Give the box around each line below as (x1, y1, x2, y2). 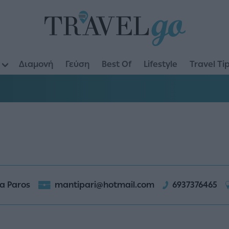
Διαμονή (19, 59, 53, 69)
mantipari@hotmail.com (54, 180, 154, 190)
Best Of (102, 59, 131, 69)
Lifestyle (144, 59, 177, 69)
